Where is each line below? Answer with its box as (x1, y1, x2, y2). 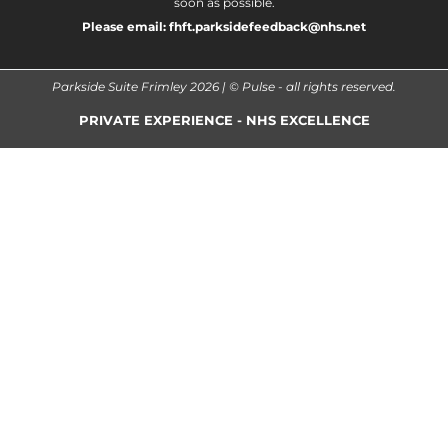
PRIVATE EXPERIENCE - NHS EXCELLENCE (78, 113, 370, 129)
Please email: (82, 20, 169, 35)
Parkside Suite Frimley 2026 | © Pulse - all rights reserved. (52, 80, 396, 95)
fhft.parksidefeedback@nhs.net (169, 20, 366, 35)
